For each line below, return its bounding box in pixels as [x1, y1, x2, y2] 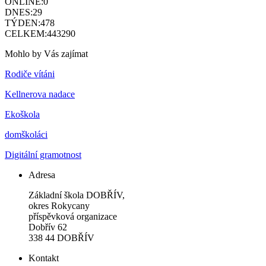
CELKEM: [5, 28, 47, 39]
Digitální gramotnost [5, 149, 81, 160]
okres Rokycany [28, 200, 90, 211]
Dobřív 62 [28, 221, 67, 232]
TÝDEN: [5, 17, 40, 28]
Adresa [28, 169, 55, 180]
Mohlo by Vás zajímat [5, 48, 88, 59]
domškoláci [5, 129, 47, 140]
